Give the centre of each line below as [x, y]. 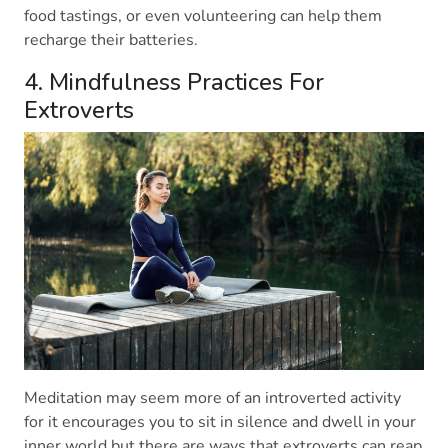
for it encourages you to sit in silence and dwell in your [220, 422]
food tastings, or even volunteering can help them [203, 15]
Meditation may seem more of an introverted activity [212, 398]
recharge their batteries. [115, 39]
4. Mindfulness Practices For [174, 81]
